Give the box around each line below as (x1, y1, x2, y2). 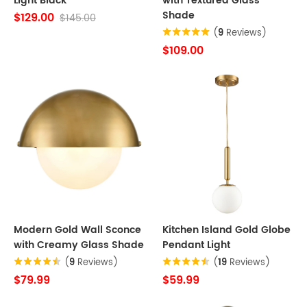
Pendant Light (162, 237, 230, 253)
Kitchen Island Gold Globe (162, 222, 291, 238)
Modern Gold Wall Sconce (14, 222, 141, 238)
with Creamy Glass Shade (14, 237, 144, 253)
